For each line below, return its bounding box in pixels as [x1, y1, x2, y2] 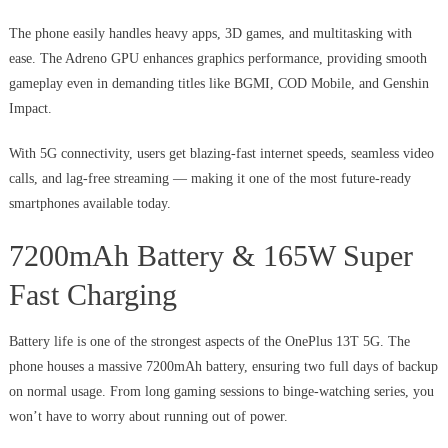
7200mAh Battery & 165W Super [8, 239, 413, 273]
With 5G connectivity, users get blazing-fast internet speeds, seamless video [8, 146, 434, 162]
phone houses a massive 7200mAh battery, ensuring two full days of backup [8, 359, 438, 375]
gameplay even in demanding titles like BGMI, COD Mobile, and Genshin [8, 76, 429, 92]
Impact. [8, 101, 52, 117]
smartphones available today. [8, 196, 171, 212]
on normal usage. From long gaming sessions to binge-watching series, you [8, 384, 434, 400]
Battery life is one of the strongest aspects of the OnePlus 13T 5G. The [8, 334, 410, 350]
